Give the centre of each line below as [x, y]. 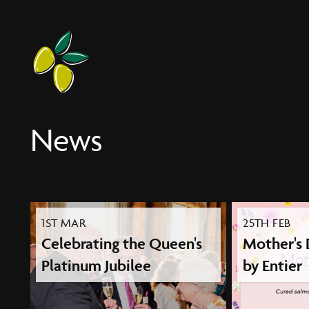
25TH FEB [267, 222]
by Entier [273, 265]
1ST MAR [64, 222]
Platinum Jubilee [97, 265]
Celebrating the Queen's [122, 243]
